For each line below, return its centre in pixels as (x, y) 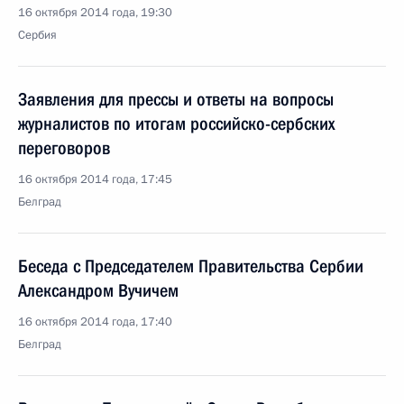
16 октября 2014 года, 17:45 (95, 179)
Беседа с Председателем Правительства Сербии (191, 266)
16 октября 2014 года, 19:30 (95, 13)
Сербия (37, 35)
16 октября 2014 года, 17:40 (95, 322)
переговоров (64, 148)
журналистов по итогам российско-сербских (176, 124)
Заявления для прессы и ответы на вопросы (176, 99)
